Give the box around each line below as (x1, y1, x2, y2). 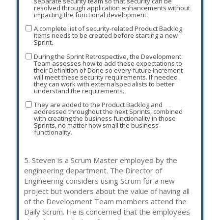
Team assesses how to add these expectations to (33, 58, 182, 68)
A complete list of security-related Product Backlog (33, 24, 182, 33)
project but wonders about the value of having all (24, 186, 190, 196)
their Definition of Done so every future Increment (33, 65, 183, 75)
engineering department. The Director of (24, 165, 162, 175)
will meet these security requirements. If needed (33, 72, 178, 82)
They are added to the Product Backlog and (33, 100, 163, 109)
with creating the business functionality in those (33, 113, 176, 123)
